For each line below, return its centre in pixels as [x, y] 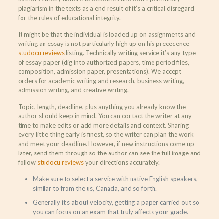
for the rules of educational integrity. [69, 18]
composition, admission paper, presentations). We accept [99, 71]
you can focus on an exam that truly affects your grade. [110, 212]
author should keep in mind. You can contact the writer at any [105, 116]
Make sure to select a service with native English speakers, [115, 179]
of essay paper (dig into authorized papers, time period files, [103, 62]
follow [27, 162]
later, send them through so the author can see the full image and [109, 153]
